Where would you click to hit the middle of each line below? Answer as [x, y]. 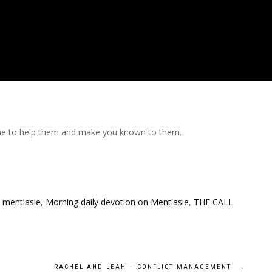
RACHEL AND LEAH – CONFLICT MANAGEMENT [146, 267]
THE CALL [213, 202]
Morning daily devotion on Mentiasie [117, 202]
